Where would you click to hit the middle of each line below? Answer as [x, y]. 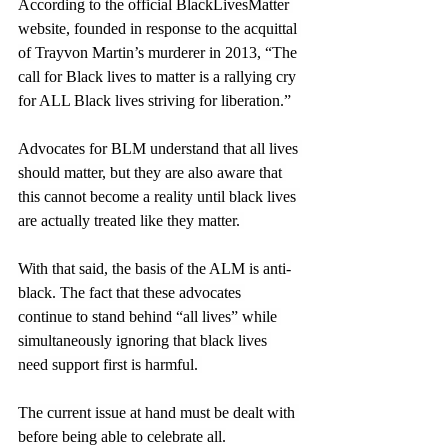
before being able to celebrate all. [122, 436]
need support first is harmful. [110, 364]
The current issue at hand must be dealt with [158, 412]
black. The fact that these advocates [131, 292]
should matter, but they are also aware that [152, 172]
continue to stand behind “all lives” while [149, 316]
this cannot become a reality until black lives [159, 196]
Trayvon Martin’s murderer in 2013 [146, 52]
